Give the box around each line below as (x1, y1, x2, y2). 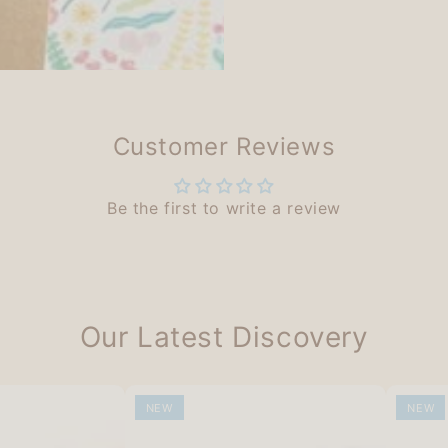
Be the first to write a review (107, 197, 341, 218)
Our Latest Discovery (79, 319, 369, 354)
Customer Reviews (112, 131, 336, 161)
